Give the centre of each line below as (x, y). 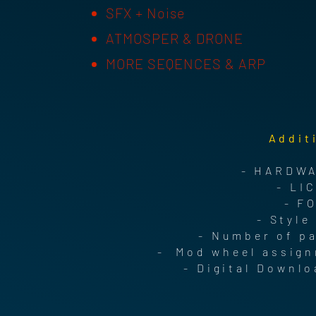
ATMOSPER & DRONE (176, 38)
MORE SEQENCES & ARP (186, 64)
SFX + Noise (146, 13)
